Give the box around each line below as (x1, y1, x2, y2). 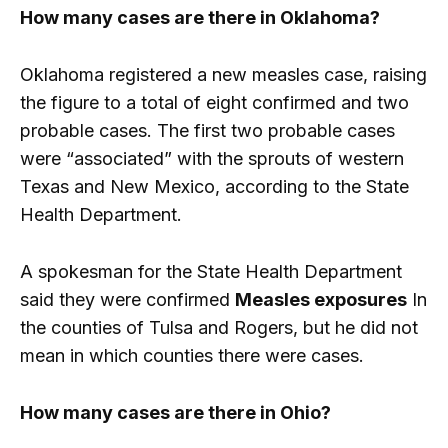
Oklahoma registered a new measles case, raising (20, 64, 427, 86)
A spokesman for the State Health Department (20, 260, 402, 282)
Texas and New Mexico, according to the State (20, 176, 409, 198)
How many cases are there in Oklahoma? (20, 7, 380, 29)
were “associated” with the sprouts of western (20, 148, 404, 170)
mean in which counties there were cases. (20, 344, 364, 366)
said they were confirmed (20, 288, 235, 310)
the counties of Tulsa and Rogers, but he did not (20, 316, 418, 338)
